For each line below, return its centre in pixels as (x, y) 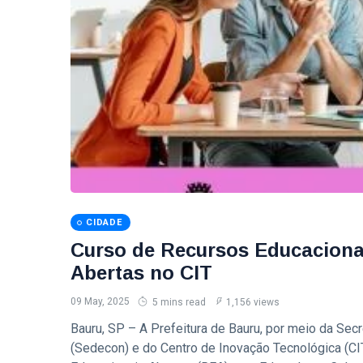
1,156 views (253, 302)
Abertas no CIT (141, 273)
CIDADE (104, 222)
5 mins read (178, 302)
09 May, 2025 (100, 301)
